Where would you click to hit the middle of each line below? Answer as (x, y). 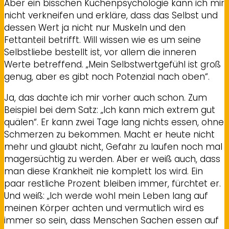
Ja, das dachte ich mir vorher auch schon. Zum (106, 98)
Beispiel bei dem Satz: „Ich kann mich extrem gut (110, 110)
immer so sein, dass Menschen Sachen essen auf (111, 221)
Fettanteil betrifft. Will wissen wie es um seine (102, 40)
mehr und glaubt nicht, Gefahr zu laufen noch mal (113, 147)
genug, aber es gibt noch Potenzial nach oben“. (107, 77)
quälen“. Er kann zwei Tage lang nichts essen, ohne (114, 122)
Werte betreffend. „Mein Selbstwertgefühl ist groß (112, 65)
